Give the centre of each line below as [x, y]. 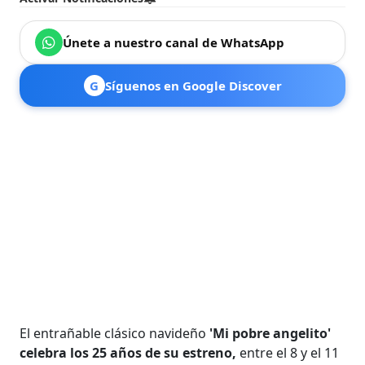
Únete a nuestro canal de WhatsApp [174, 42]
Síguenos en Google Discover [193, 85]
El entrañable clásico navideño [115, 333]
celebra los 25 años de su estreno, [130, 352]
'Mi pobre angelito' [270, 333]
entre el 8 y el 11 [290, 352]
